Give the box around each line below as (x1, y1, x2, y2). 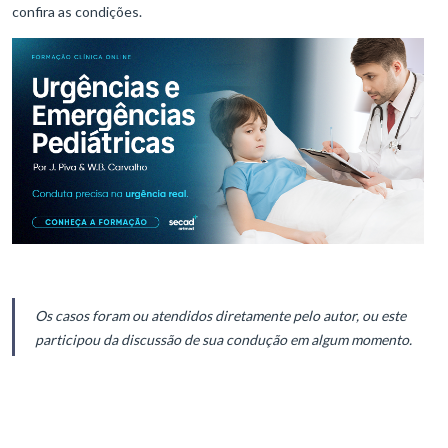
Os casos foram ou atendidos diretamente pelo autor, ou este (35, 307, 406, 325)
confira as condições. (12, 3, 145, 21)
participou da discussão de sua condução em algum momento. (35, 331, 412, 349)
